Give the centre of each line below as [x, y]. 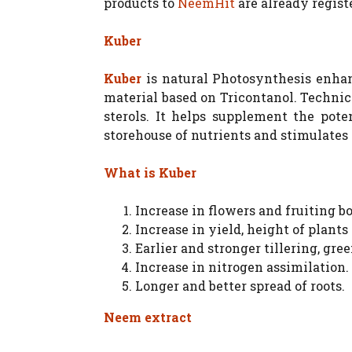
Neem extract [148, 317]
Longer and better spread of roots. [240, 286]
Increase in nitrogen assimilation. [242, 267]
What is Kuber [150, 173]
